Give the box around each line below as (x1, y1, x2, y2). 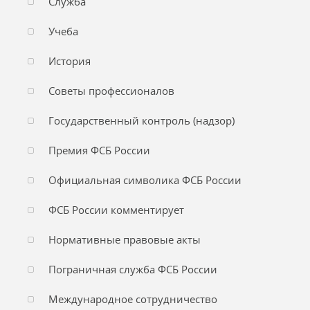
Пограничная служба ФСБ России (48, 262, 217, 276)
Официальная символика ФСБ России (48, 173, 241, 187)
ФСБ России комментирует (48, 203, 184, 217)
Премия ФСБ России (48, 143, 150, 157)
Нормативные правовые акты (48, 232, 201, 246)
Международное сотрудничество (48, 292, 217, 306)
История (48, 54, 91, 68)
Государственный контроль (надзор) (48, 113, 235, 127)
